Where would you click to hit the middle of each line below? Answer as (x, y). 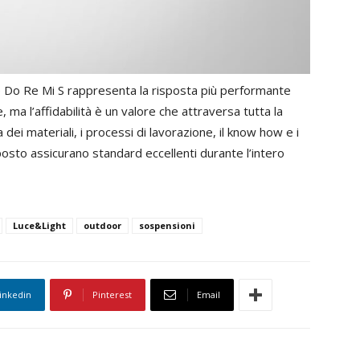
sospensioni (167, 226)
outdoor (102, 226)
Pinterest (112, 295)
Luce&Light (39, 226)
